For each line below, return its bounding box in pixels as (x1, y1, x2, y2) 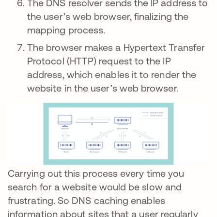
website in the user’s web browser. (27, 82, 179, 93)
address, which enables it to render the (27, 69, 197, 80)
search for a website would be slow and (8, 181, 182, 192)
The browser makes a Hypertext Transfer (27, 42, 205, 53)
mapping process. (27, 24, 106, 35)
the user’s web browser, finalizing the (27, 11, 189, 22)
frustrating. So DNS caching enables (8, 194, 165, 206)
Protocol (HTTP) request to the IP (27, 55, 171, 66)
